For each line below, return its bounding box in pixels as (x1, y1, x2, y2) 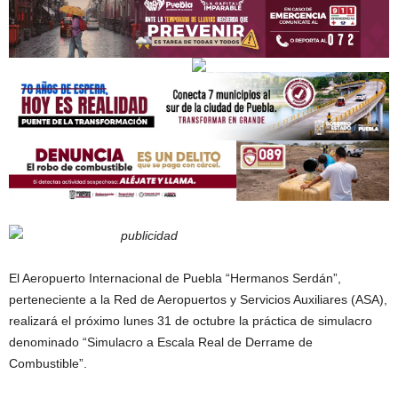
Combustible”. (9, 356, 87, 370)
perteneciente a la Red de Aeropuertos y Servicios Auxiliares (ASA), (9, 292, 387, 306)
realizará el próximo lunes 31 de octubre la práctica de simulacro (9, 314, 372, 328)
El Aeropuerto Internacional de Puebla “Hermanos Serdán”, (9, 271, 341, 285)
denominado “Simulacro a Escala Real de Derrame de (9, 335, 313, 349)
